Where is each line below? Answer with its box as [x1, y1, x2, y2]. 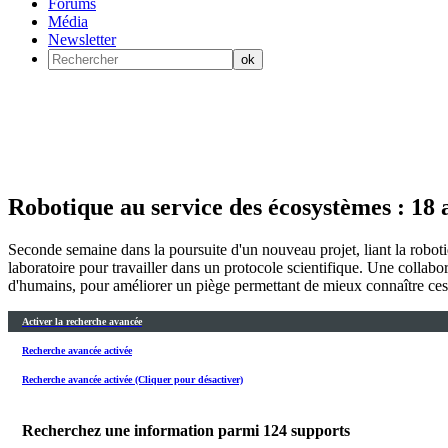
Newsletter [48, 31, 116, 48]
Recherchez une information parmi [22, 421, 263, 439]
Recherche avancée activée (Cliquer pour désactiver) [22, 374, 243, 386]
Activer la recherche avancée [22, 315, 142, 327]
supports [291, 421, 350, 439]
